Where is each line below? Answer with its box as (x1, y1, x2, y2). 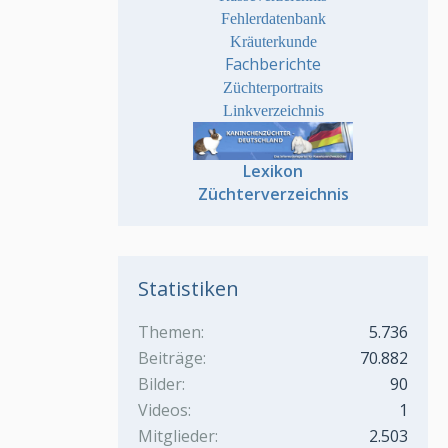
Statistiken (138, 275, 239, 303)
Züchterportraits (223, 79, 323, 97)
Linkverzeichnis (222, 102, 324, 120)
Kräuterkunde (229, 33, 317, 51)
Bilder (138, 373, 182, 396)
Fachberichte (225, 53, 321, 76)
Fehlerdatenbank (220, 10, 326, 28)
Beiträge (138, 347, 203, 370)
